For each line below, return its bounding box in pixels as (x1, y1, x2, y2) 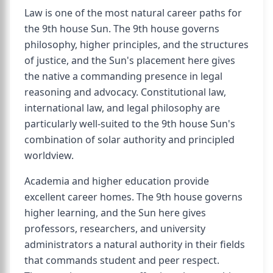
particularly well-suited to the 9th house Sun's (24, 117, 235, 130)
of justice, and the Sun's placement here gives (24, 54, 235, 67)
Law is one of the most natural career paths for (24, 6, 242, 19)
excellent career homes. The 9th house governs (24, 190, 243, 204)
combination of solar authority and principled (24, 133, 235, 146)
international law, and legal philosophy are (24, 101, 220, 115)
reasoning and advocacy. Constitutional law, (24, 85, 226, 99)
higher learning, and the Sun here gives (24, 206, 206, 219)
